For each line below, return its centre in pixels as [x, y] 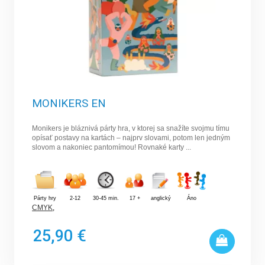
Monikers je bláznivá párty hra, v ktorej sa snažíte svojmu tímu [131, 129]
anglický [161, 198]
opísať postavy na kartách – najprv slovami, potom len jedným [131, 138]
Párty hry [45, 198]
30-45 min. [106, 198]
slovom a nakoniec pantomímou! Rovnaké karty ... [112, 148]
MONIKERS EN [69, 104]
